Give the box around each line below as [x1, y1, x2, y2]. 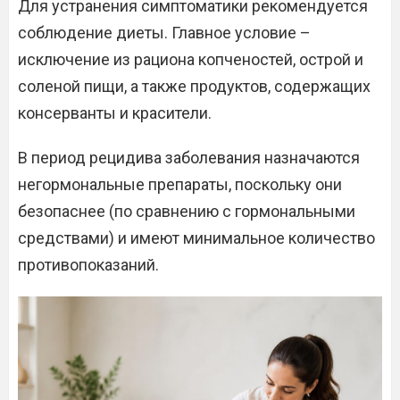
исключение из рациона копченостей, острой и [18, 50, 363, 69]
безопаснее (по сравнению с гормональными [18, 202, 355, 221]
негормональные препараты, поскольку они [18, 175, 342, 194]
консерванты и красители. [18, 104, 212, 122]
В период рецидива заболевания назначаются [18, 148, 360, 167]
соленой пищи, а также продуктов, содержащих [18, 77, 371, 96]
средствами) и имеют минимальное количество [18, 229, 375, 247]
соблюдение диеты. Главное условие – [18, 23, 311, 42]
